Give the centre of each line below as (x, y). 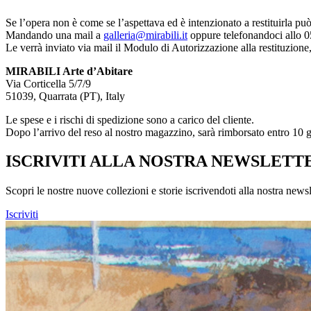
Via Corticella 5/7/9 (48, 83)
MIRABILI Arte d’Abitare (69, 71)
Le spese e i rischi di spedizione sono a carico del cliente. (130, 119)
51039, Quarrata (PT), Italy (65, 96)
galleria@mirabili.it (145, 35)
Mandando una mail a (54, 35)
